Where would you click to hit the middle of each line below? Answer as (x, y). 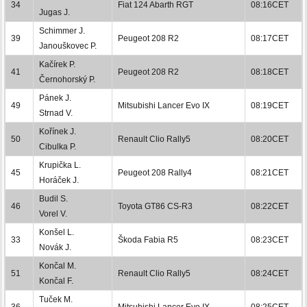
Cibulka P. (58, 146)
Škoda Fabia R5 (148, 240)
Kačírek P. (57, 64)
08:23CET (270, 240)
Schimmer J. (62, 30)
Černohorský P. (67, 79)
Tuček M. (56, 299)
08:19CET (270, 105)
